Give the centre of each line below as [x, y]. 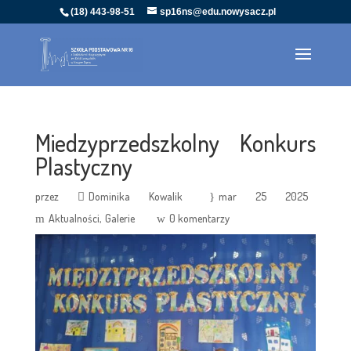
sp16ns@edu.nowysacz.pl [217, 12]
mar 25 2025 [264, 196]
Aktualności [74, 218]
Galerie [119, 218]
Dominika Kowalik [135, 196]
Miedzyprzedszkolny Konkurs [175, 143]
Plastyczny [83, 166]
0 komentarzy [199, 218]
